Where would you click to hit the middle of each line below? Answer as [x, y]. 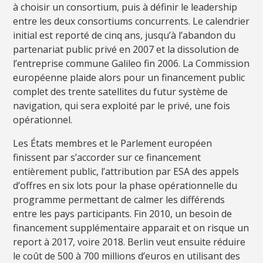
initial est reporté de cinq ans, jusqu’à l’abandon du [124, 35]
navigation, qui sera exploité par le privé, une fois [122, 105]
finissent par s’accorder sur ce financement [107, 157]
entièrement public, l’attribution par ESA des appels [126, 171]
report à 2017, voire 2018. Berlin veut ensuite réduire [129, 242]
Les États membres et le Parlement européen [113, 143]
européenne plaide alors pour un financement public [129, 77]
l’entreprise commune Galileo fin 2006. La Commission [131, 63]
